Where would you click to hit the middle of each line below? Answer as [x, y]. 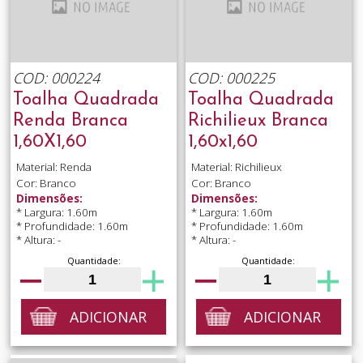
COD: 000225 [231, 78]
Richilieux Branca [258, 122]
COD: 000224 [56, 78]
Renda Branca [70, 122]
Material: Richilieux [236, 167]
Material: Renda [53, 167]
